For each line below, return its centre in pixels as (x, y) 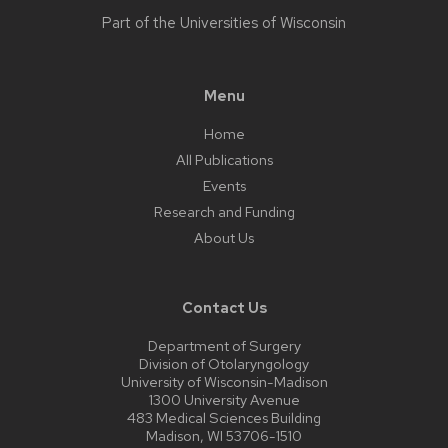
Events (224, 186)
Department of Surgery (224, 346)
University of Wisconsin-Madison (224, 382)
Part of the (141, 23)
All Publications (224, 160)
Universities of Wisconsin (263, 23)
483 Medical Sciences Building (224, 418)
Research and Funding (224, 212)
